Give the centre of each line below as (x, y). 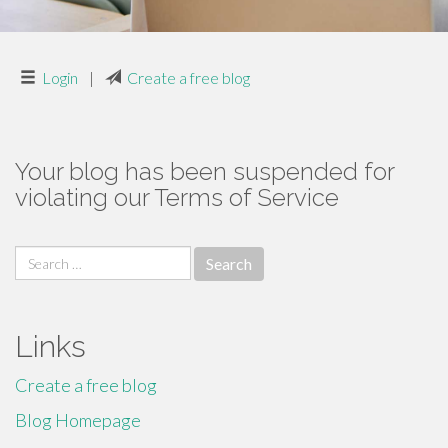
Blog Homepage (78, 420)
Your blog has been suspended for (204, 171)
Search (40, 257)
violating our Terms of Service (177, 197)
